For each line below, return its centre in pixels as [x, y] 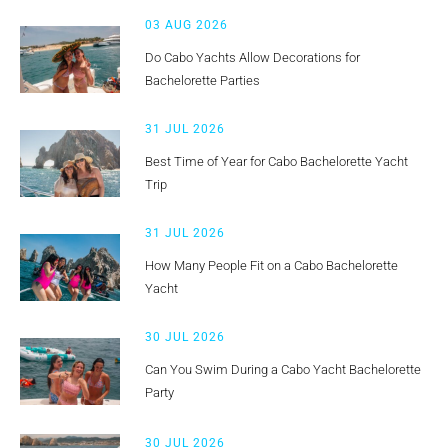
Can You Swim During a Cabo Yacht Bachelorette [283, 369]
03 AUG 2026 [186, 24]
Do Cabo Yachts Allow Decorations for [252, 57]
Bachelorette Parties [202, 80]
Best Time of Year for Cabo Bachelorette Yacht [276, 161]
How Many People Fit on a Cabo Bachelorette [271, 265]
